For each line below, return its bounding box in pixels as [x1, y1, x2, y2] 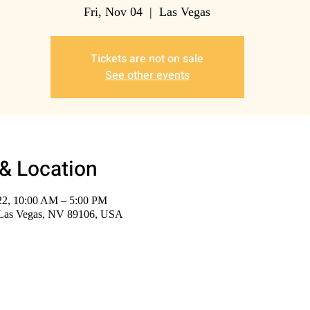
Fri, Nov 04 [84, 5, 143, 19]
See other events [104, 67, 190, 84]
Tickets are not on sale [91, 51, 203, 67]
